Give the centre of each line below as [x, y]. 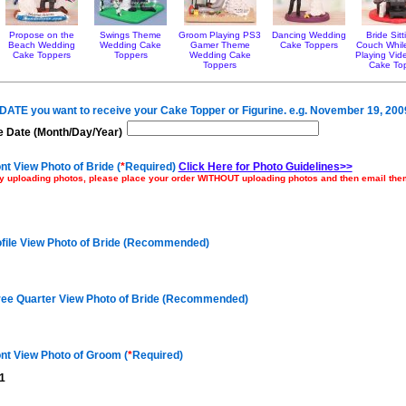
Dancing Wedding [309, 34]
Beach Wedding [41, 44]
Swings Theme [131, 34]
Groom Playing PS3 [220, 34]
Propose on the [41, 34]
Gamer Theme [220, 44]
